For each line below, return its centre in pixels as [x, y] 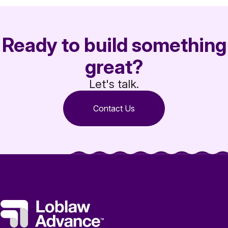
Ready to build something [114, 45]
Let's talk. [114, 84]
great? [114, 66]
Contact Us [114, 108]
